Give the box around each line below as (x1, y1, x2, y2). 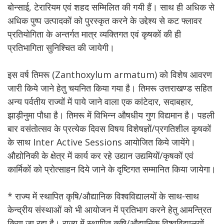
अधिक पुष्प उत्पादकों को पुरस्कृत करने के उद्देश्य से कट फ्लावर (7, 14, 202, 26)
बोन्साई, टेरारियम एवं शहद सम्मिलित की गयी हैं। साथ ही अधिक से (7, 1, 214, 13)
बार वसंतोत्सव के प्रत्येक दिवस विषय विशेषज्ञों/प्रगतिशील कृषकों (7, 122, 211, 134)
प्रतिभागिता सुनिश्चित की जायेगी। (7, 41, 114, 53)
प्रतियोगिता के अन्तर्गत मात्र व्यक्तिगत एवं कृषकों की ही (7, 28, 181, 40)
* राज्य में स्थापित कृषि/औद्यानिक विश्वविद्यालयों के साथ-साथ (7, 190, 199, 202)
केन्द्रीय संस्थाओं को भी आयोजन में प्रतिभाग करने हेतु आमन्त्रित (7, 203, 211, 215)
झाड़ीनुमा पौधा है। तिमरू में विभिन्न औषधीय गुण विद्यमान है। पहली (7, 109, 214, 121)
